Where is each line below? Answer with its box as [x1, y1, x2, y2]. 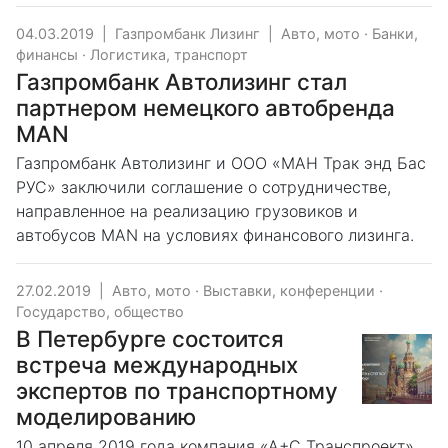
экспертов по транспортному [16, 377, 338, 404]
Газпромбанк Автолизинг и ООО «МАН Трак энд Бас [16, 153, 426, 173]
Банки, [372, 25, 418, 42]
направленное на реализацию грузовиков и [16, 201, 358, 221]
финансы [16, 46, 78, 63]
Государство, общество [16, 303, 184, 320]
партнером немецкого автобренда [16, 94, 395, 121]
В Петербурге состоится [16, 325, 284, 352]
